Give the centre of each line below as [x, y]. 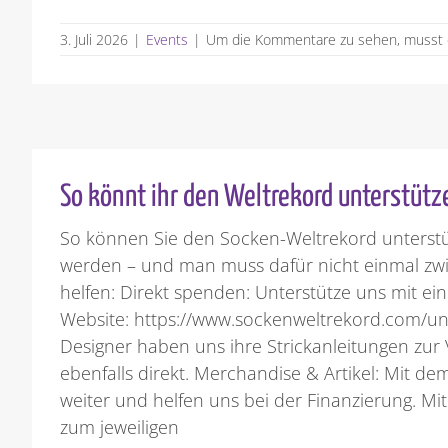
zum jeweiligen [120, 427]
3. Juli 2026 [94, 39]
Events [167, 39]
